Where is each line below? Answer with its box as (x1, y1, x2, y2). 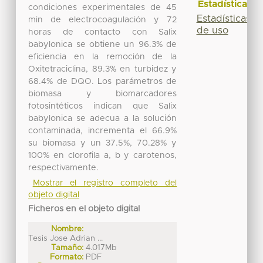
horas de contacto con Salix (28, 28, 177, 36)
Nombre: (51, 224, 84, 233)
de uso (196, 25, 228, 35)
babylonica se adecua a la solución (28, 114, 177, 123)
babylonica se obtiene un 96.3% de (28, 40, 177, 49)
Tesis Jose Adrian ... (28, 234, 103, 242)
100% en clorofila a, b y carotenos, (28, 151, 177, 160)
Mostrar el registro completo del (32, 178, 177, 187)
